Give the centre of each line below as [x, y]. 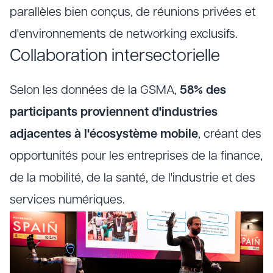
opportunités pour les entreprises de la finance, [136, 157]
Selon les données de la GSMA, [95, 91]
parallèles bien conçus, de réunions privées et [133, 13]
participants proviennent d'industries [114, 113]
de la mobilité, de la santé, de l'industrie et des [133, 179]
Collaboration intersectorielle [115, 57]
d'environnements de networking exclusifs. [124, 35]
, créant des [230, 135]
